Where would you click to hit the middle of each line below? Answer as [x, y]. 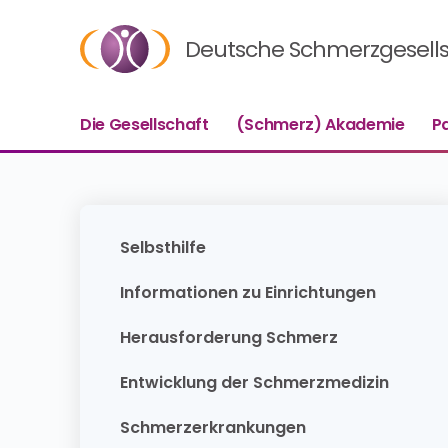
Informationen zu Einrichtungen [248, 292]
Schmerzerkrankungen [213, 427]
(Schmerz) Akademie [320, 124]
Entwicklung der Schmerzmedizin [254, 382]
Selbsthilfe [163, 247]
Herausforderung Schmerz [229, 337]
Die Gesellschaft [144, 124]
